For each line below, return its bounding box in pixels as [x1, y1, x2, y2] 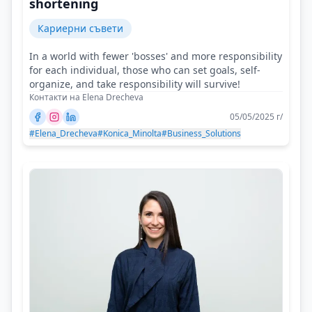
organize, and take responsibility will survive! [29, 77, 240, 91]
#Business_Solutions [162, 127, 241, 140]
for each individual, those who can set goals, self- [29, 63, 260, 77]
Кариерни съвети [38, 22, 123, 36]
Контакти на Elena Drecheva [29, 91, 143, 104]
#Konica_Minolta [97, 127, 162, 140]
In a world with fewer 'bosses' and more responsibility [29, 49, 282, 63]
